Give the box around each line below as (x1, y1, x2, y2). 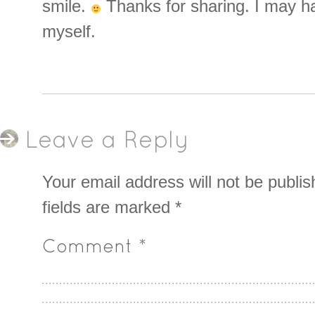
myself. (42, 22, 96, 41)
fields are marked (42, 197, 175, 217)
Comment (42, 239, 139, 256)
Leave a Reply (25, 131, 189, 153)
